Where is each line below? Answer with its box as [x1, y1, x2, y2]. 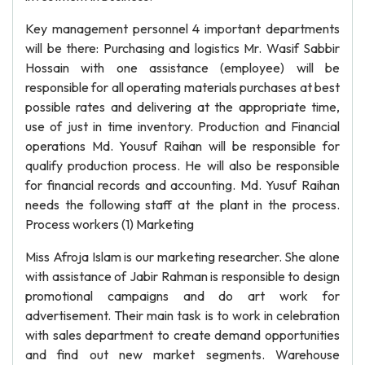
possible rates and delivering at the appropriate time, [25, 99, 340, 115]
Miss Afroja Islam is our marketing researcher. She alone [25, 248, 340, 265]
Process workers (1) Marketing [25, 216, 194, 232]
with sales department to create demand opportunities [25, 327, 340, 343]
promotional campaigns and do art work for [25, 288, 340, 304]
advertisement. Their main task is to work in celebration [25, 307, 340, 323]
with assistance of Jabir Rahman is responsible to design [25, 268, 340, 284]
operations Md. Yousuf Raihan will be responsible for [25, 138, 340, 154]
